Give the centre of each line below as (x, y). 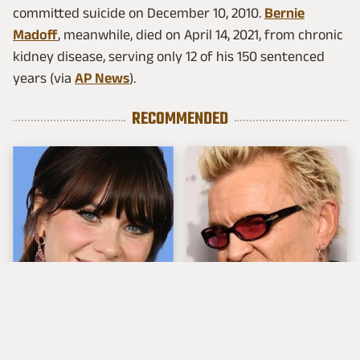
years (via (44, 78)
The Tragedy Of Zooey (89, 328)
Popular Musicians (253, 328)
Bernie (284, 13)
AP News (102, 78)
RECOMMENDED (180, 120)
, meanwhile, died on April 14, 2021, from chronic (200, 35)
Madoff (35, 35)
